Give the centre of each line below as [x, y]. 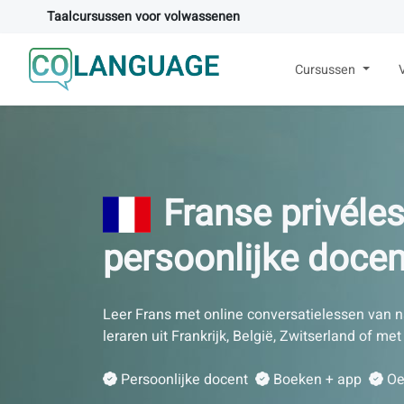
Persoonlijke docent [184, 380]
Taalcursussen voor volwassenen [143, 17]
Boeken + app [317, 380]
